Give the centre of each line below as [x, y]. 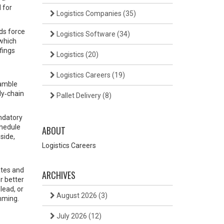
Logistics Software [86, 34]
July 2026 [71, 216]
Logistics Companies [89, 13]
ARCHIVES [58, 175]
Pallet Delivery [78, 95]
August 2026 [76, 195]
